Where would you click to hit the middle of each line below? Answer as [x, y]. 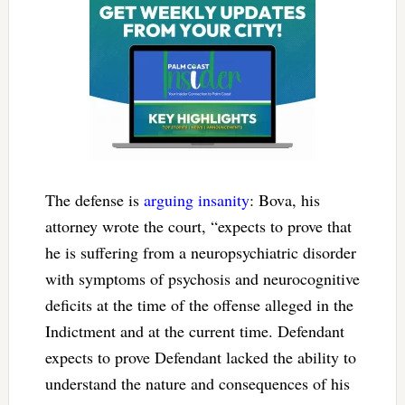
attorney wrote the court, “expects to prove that [198, 226]
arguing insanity [196, 199]
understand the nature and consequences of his [197, 383]
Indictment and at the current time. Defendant [194, 330]
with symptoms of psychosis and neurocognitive [202, 278]
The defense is [94, 199]
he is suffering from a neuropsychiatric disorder [200, 252]
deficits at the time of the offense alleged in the [199, 304]
